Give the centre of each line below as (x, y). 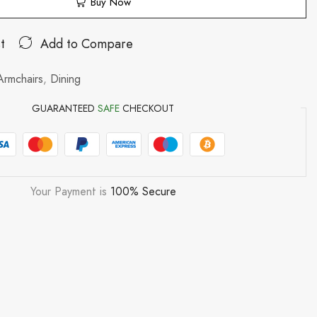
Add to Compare (87, 44)
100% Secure (143, 191)
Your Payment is (70, 191)
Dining (66, 79)
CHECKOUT (147, 108)
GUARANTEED (65, 108)
